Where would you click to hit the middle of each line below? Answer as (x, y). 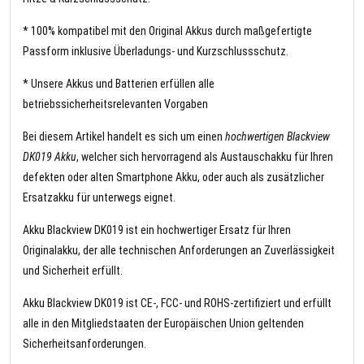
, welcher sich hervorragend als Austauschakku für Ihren (205, 157)
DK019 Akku (50, 157)
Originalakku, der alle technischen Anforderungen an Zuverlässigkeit (179, 251)
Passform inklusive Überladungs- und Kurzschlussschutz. (156, 52)
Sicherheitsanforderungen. (84, 344)
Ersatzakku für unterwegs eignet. (99, 198)
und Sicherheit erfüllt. (73, 271)
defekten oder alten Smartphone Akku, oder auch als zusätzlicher (173, 178)
